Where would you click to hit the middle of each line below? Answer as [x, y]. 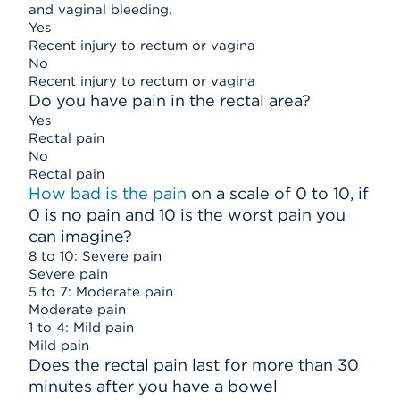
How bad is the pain [108, 193]
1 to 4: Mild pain [81, 328]
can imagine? [80, 236]
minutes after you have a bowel [153, 386]
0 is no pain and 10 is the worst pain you [187, 215]
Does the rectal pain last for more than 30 [194, 365]
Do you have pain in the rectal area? [170, 100]
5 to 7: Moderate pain [101, 292]
